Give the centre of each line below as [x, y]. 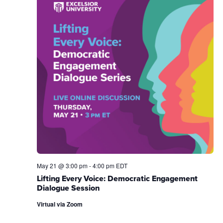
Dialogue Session [68, 188]
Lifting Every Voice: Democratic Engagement [117, 178]
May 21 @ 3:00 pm [62, 165]
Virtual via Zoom [59, 204]
